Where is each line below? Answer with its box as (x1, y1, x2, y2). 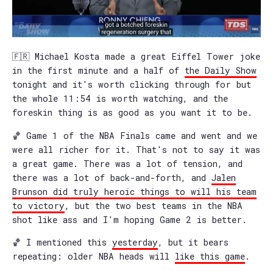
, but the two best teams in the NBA (65, 199, 243, 211)
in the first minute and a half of (12, 65, 185, 77)
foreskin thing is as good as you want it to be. (12, 107, 252, 119)
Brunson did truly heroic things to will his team (12, 185, 257, 197)
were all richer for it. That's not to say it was (12, 143, 260, 155)
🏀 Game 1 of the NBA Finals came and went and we (12, 129, 257, 141)
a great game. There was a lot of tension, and (12, 157, 243, 169)
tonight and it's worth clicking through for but (12, 79, 251, 91)
